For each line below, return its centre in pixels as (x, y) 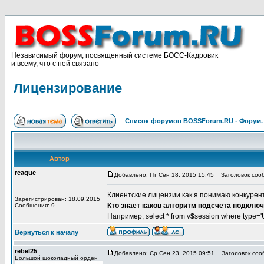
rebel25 (26, 251)
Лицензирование (68, 88)
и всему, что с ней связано (55, 64)
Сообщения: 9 (35, 205)
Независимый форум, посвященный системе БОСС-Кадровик (115, 55)
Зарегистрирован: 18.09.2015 (57, 199)
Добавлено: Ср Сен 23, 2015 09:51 (164, 253)
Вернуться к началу (47, 232)
